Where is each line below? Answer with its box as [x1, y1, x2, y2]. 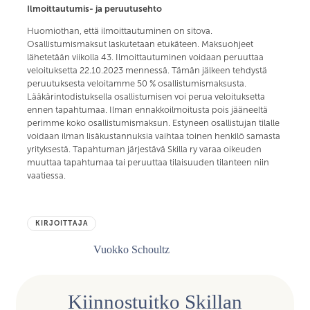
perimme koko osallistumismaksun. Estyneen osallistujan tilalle [27, 118, 280, 128]
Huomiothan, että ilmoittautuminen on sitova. [27, 26, 213, 36]
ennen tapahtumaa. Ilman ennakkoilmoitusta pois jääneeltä [27, 104, 268, 115]
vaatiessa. [27, 170, 66, 181]
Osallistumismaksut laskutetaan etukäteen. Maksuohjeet [27, 39, 254, 49]
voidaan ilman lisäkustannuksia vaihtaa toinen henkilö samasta [27, 131, 281, 141]
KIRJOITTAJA [35, 219, 89, 227]
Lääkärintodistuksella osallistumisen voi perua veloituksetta [27, 91, 266, 102]
